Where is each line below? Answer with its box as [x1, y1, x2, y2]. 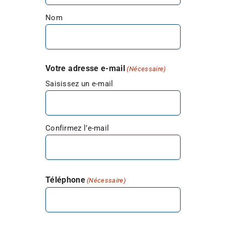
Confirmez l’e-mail [45, 124, 109, 133]
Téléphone [45, 175, 85, 185]
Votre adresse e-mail [45, 64, 126, 73]
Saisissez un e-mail [45, 79, 114, 88]
